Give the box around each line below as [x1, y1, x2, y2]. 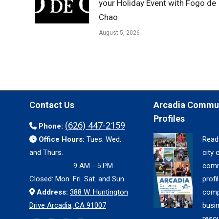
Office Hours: [39, 135, 87, 144]
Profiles [153, 113, 185, 124]
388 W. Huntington [70, 188, 128, 197]
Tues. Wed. [87, 135, 121, 144]
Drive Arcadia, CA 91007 [29, 201, 106, 210]
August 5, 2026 [99, 29, 140, 36]
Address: [37, 188, 68, 197]
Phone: [39, 122, 63, 131]
